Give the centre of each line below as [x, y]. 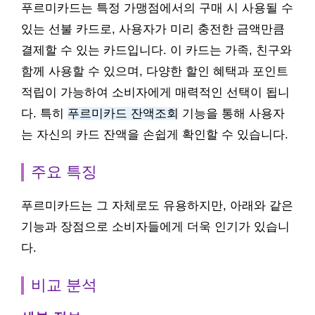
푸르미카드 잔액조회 [123, 114]
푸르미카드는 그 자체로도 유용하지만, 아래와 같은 [157, 206]
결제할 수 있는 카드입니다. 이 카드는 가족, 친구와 [156, 50]
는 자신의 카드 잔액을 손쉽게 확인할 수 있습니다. [155, 135]
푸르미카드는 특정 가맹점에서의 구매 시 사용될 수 [157, 8]
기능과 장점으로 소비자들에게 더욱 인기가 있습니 [155, 227]
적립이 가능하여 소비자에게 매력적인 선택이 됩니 [155, 92]
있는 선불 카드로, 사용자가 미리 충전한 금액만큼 [153, 29]
